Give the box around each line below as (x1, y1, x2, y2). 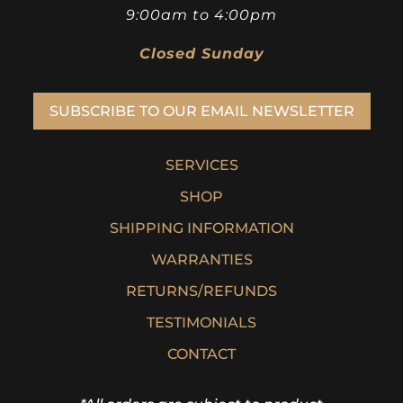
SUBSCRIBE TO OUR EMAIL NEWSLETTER (49, 103, 354, 121)
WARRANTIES (150, 250, 253, 268)
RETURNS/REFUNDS (126, 282, 277, 300)
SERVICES (165, 156, 238, 174)
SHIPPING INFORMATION (109, 219, 294, 237)
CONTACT (167, 345, 236, 363)
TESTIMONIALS (147, 313, 256, 331)
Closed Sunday (139, 45, 264, 63)
